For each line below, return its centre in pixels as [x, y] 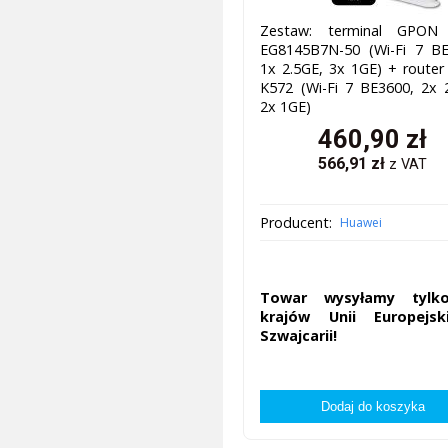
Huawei [361, 223]
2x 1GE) [286, 107]
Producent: [296, 223]
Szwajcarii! [299, 335]
